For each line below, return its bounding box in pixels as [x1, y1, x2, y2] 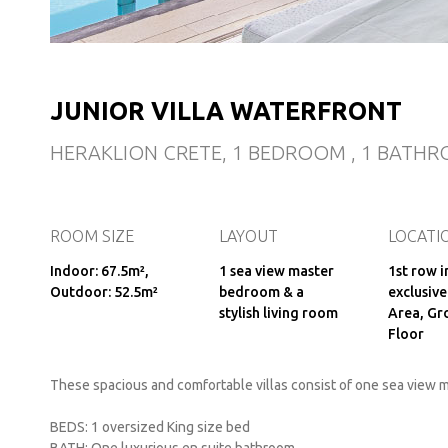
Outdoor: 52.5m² [50, 284, 158, 300]
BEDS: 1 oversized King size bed [50, 419, 253, 435]
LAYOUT [219, 227, 278, 245]
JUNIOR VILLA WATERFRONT [50, 97, 402, 125]
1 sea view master [219, 263, 334, 279]
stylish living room [219, 305, 338, 321]
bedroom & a [219, 284, 304, 300]
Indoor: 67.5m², [50, 263, 149, 279]
